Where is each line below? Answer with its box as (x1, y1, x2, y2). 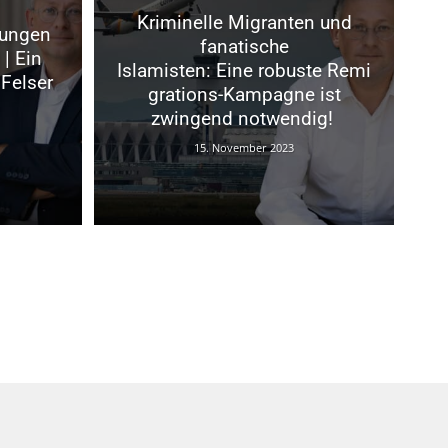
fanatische (199, 34, 289, 58)
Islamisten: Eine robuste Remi (117, 58, 371, 82)
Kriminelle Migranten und (136, 10, 352, 34)
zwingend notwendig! (150, 106, 338, 130)
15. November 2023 (194, 139, 294, 155)
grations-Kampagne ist (147, 82, 341, 106)
